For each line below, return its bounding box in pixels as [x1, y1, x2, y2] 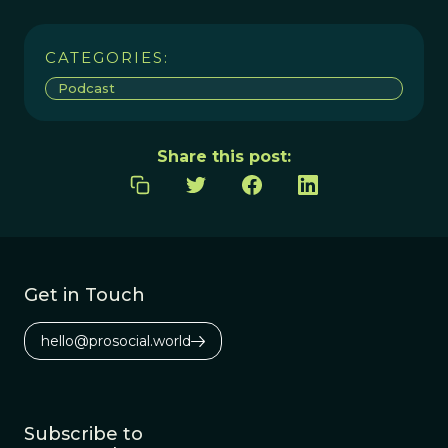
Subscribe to [24, 422, 143, 445]
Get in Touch [24, 283, 145, 306]
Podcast [58, 79, 115, 96]
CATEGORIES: [45, 47, 169, 67]
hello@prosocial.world [41, 331, 191, 350]
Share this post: [157, 146, 291, 166]
